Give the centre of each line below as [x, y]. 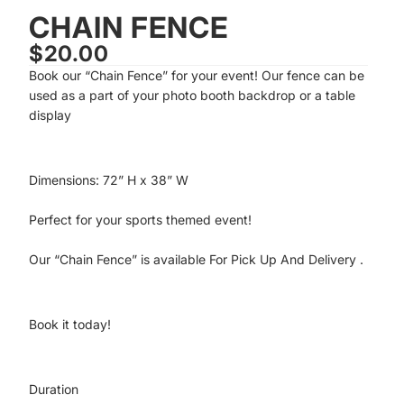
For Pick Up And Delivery [285, 259]
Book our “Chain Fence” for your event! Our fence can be [197, 75]
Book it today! [70, 324]
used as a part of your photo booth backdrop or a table [192, 95]
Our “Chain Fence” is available [119, 259]
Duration [54, 389]
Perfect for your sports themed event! [140, 220]
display [50, 115]
